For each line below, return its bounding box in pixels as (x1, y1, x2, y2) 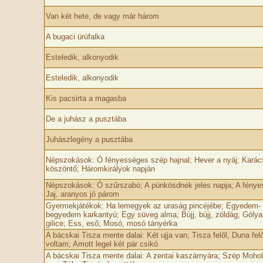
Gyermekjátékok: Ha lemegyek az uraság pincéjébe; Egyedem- (45, 201, 261, 210)
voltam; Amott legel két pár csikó (45, 240, 158, 248)
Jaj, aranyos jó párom (45, 190, 119, 198)
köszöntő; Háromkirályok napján (45, 164, 155, 173)
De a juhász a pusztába (45, 114, 126, 123)
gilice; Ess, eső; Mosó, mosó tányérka (45, 219, 177, 228)
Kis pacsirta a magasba (45, 94, 126, 103)
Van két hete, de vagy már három (45, 12, 159, 21)
